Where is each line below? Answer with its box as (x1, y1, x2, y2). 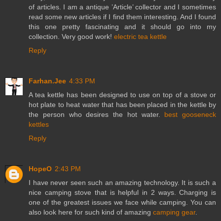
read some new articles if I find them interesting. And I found (29, 13, 216, 21)
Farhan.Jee (29, 77, 66, 85)
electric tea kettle (114, 33, 167, 41)
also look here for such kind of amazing (29, 208, 153, 216)
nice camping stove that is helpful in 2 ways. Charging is (29, 188, 216, 196)
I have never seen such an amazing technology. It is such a (29, 178, 216, 186)
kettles (29, 120, 49, 128)
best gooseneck (164, 110, 216, 118)
